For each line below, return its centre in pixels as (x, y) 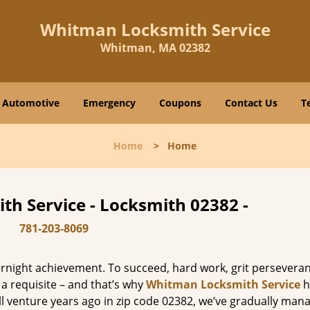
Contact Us (251, 103)
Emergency (109, 103)
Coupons (180, 103)
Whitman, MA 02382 (155, 48)
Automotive (31, 103)
